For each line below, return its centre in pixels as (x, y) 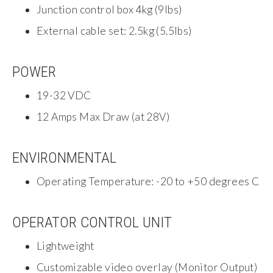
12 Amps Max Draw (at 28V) (103, 117)
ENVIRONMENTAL (64, 158)
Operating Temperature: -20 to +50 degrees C (148, 182)
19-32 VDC (64, 96)
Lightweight (66, 246)
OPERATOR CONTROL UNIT (92, 222)
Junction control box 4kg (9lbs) (109, 10)
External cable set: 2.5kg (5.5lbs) (114, 31)
